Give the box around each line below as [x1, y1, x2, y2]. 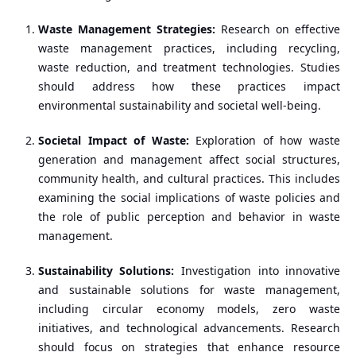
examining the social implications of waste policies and [37, 190, 341, 206]
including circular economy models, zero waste [37, 301, 341, 317]
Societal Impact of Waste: [37, 133, 189, 149]
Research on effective [215, 21, 341, 37]
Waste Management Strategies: [37, 21, 215, 37]
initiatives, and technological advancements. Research [37, 320, 341, 336]
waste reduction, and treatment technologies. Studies [37, 60, 341, 75]
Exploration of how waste [188, 133, 341, 149]
